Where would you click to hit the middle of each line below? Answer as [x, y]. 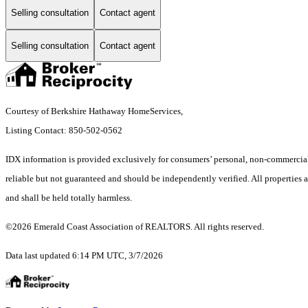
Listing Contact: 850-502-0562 [65, 131]
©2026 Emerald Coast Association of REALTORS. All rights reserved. [135, 227]
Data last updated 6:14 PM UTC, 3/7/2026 [84, 256]
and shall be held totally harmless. [69, 198]
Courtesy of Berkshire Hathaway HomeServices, [95, 111]
